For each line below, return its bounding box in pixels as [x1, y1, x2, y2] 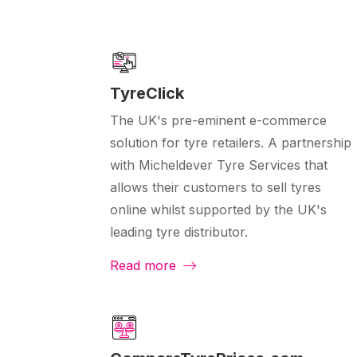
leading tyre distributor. [110, 224, 248, 241]
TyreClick [110, 84, 184, 104]
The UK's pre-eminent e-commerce [110, 112, 327, 129]
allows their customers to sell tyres [110, 179, 321, 196]
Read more [110, 257, 180, 274]
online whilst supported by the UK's [110, 202, 327, 218]
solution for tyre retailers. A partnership [110, 135, 351, 151]
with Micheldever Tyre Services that [110, 157, 328, 174]
